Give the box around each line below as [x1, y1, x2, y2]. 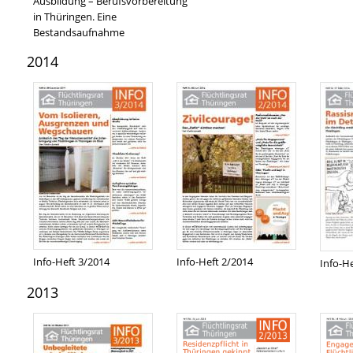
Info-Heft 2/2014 [176, 255, 253, 269]
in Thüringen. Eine [33, 9, 117, 24]
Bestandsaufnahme [33, 25, 124, 39]
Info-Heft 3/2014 [33, 255, 110, 269]
